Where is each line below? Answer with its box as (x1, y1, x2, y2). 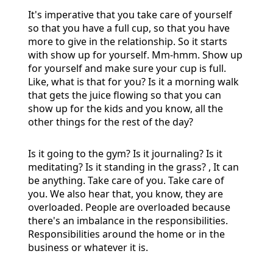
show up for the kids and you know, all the (28, 101, 223, 115)
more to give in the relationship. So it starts (28, 34, 227, 48)
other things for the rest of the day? (28, 115, 193, 129)
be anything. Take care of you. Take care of (28, 173, 224, 187)
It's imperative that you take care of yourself (28, 7, 232, 21)
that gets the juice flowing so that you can (28, 88, 221, 102)
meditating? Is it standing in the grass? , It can (28, 160, 239, 174)
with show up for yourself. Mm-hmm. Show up (28, 48, 243, 62)
